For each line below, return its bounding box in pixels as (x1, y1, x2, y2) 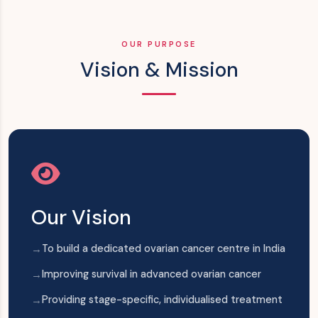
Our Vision (31, 204, 131, 231)
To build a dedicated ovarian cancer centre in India (42, 242, 285, 255)
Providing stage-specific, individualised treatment (42, 293, 283, 306)
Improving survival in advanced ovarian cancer (42, 268, 261, 280)
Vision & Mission (79, 56, 238, 83)
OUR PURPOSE (121, 39, 197, 49)
